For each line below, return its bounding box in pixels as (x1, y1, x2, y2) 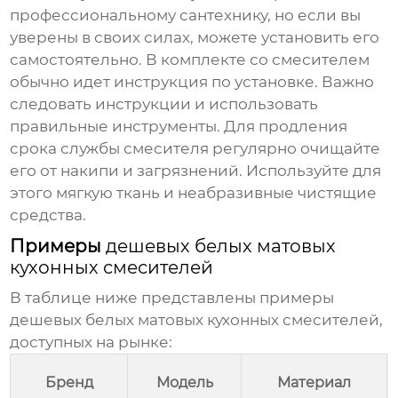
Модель (155, 374, 213, 392)
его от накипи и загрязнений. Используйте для (10, 162, 382, 180)
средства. (10, 206, 87, 225)
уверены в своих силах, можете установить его (10, 28, 380, 47)
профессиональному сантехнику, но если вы (10, 6, 362, 25)
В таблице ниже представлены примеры (10, 289, 335, 307)
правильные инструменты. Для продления (10, 117, 348, 136)
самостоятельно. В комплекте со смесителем (10, 51, 370, 69)
